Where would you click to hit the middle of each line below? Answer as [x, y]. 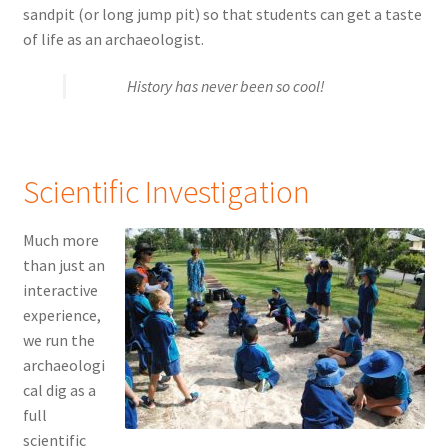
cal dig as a [59, 389]
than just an [63, 264]
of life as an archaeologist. [113, 38]
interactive [60, 289]
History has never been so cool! [225, 86]
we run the [58, 339]
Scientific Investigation [166, 191]
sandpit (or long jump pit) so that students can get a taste [222, 13]
